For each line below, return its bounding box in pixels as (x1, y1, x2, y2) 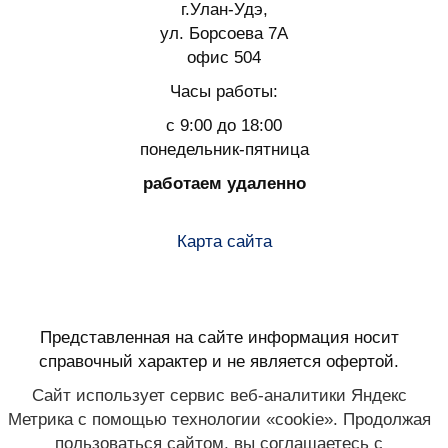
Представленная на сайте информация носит (39, 327, 399, 347)
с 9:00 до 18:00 (166, 115, 282, 135)
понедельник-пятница (139, 139, 309, 159)
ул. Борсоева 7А (160, 23, 288, 43)
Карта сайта (176, 231, 272, 251)
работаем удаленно (142, 173, 306, 193)
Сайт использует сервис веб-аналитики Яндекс (31, 385, 407, 405)
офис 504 (187, 47, 261, 67)
